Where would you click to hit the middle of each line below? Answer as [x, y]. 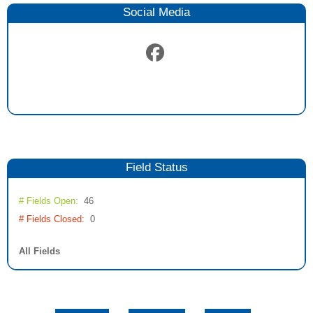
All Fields [39, 251]
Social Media [156, 12]
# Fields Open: [49, 201]
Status [169, 167]
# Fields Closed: [52, 219]
